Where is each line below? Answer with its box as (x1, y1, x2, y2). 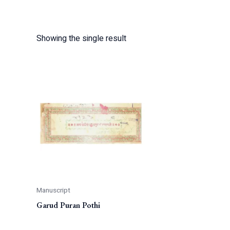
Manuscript (36, 185, 70, 196)
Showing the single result (36, 32, 126, 45)
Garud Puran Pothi (36, 199, 100, 210)
